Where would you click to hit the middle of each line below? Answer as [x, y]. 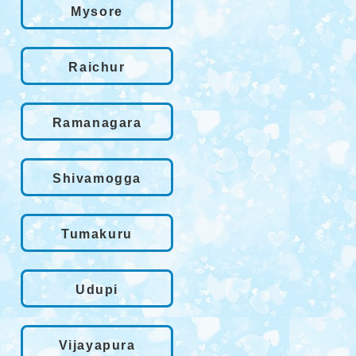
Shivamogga [97, 178]
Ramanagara [97, 122]
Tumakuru [97, 234]
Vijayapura [97, 345]
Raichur [97, 67]
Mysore [97, 11]
